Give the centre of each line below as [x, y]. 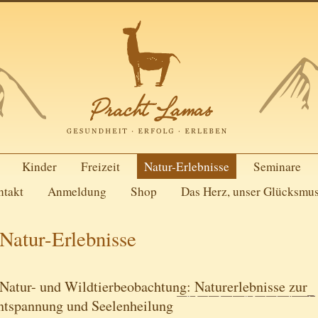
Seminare [277, 166]
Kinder [39, 166]
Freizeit [100, 166]
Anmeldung [77, 191]
